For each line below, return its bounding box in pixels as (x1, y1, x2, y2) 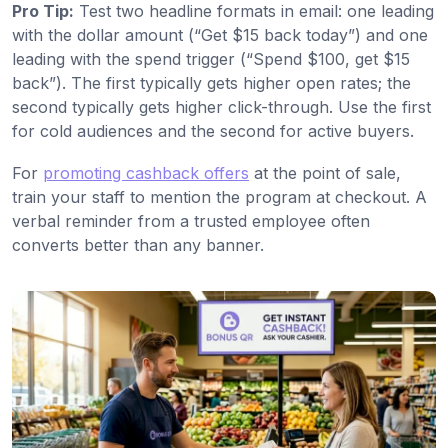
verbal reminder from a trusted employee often (12, 211, 370, 232)
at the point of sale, (249, 163, 401, 184)
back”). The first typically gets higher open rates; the (12, 73, 411, 94)
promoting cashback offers (43, 163, 249, 184)
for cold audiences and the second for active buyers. (12, 121, 414, 142)
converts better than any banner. (12, 235, 264, 256)
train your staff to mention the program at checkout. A (12, 187, 427, 208)
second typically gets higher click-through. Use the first (12, 97, 431, 118)
